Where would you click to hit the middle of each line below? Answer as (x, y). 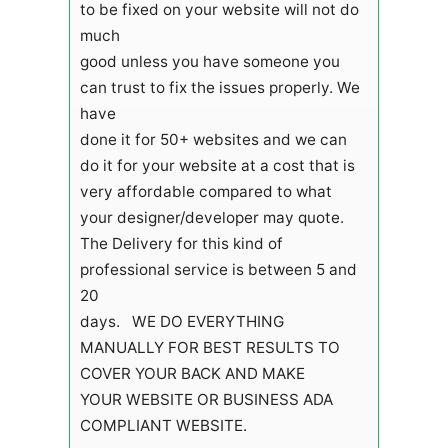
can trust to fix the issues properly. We (219, 87)
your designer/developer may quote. (215, 217)
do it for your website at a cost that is (217, 165)
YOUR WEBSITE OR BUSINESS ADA (206, 399)
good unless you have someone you (209, 61)
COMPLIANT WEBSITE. (167, 425)
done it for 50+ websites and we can (213, 139)
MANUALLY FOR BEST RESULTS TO (209, 347)
